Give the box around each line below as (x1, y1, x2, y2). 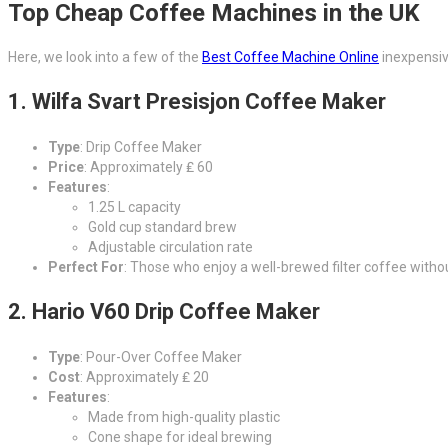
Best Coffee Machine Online (202, 48, 379, 65)
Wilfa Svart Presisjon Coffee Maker (32, 88, 386, 114)
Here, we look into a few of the (8, 48, 202, 65)
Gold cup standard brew (88, 218, 237, 235)
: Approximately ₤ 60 (84, 158, 213, 175)
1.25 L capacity (88, 198, 181, 215)
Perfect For (48, 258, 124, 275)
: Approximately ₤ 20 (80, 368, 209, 385)
